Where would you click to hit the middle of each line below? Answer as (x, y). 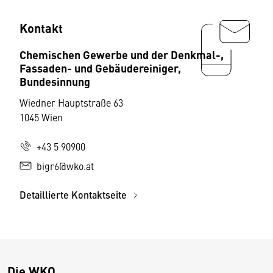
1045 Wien (41, 117)
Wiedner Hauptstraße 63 (71, 102)
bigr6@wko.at (65, 166)
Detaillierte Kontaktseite (74, 195)
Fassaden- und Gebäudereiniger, (100, 68)
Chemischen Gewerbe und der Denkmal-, (122, 54)
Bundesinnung (55, 81)
